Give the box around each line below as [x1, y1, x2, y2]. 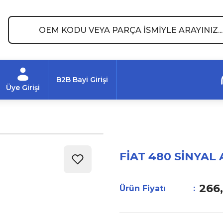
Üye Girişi [6, 83, 40, 92]
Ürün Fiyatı [119, 183, 166, 193]
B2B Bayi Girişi [56, 75, 108, 84]
